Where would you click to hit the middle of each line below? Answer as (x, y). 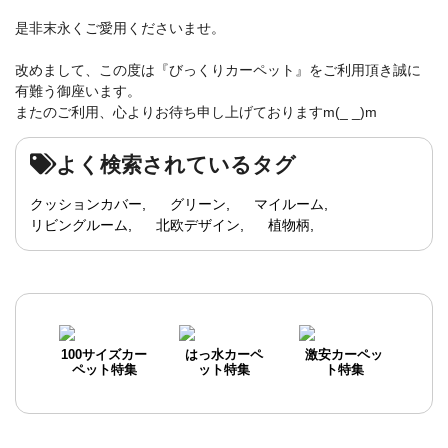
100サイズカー (104, 354)
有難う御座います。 (78, 90)
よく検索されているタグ (176, 164)
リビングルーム (79, 224)
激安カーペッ (344, 354)
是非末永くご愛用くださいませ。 (120, 27)
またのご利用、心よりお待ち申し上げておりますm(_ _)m (196, 111)
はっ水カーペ (224, 354)
